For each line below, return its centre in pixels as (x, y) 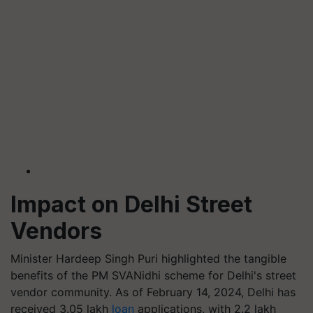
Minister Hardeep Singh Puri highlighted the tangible (148, 259)
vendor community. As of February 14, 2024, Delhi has (153, 292)
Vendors (56, 231)
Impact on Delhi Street (131, 204)
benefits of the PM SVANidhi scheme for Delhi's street (153, 275)
